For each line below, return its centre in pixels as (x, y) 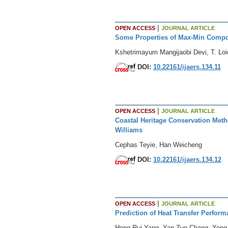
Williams (129, 130)
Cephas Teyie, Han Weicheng (158, 145)
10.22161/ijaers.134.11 (187, 67)
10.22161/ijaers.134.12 (187, 159)
